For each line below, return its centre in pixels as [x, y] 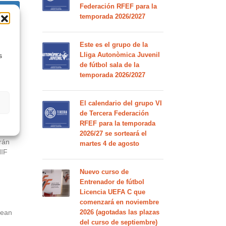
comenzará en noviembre [119, 202]
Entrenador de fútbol [112, 182]
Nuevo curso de [104, 172]
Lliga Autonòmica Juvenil [120, 55]
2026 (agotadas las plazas [119, 212]
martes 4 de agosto [109, 144]
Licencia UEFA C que [112, 192]
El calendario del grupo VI [121, 103]
